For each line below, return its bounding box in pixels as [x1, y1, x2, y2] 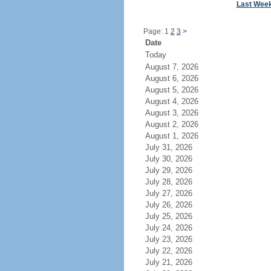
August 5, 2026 [145, 85, 198, 94]
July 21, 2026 [145, 258, 192, 267]
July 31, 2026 [145, 143, 192, 152]
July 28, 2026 [145, 177, 192, 186]
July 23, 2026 [145, 235, 192, 244]
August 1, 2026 [145, 131, 198, 140]
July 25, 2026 [145, 212, 192, 221]
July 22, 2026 [145, 246, 192, 255]
